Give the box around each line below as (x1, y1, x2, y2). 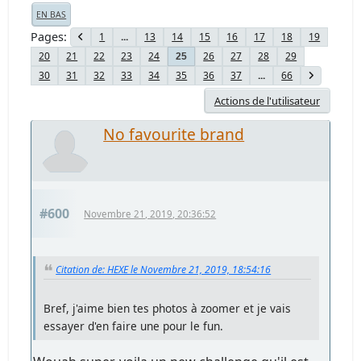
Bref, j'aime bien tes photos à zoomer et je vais (44, 301, 292, 317)
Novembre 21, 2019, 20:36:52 (84, 207, 217, 220)
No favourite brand (103, 122, 245, 145)
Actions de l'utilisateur (214, 93, 320, 108)
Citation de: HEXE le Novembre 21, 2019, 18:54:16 (56, 262, 272, 276)
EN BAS (36, 8, 67, 20)
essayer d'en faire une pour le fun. (44, 318, 224, 334)
